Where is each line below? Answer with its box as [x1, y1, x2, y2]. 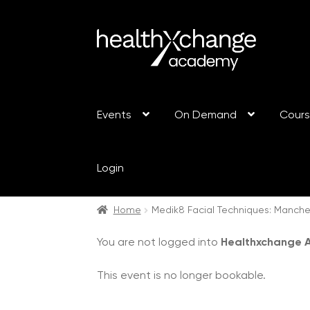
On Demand [174, 110, 237, 122]
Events [97, 110, 132, 122]
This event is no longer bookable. [97, 270, 266, 282]
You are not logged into [97, 237, 221, 249]
